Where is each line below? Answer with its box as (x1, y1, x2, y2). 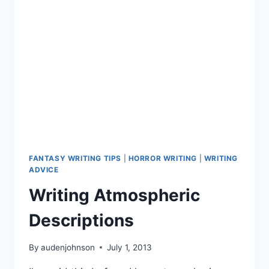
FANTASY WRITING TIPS (29, 154, 121, 163)
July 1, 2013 (107, 242, 153, 252)
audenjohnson (41, 242, 95, 252)
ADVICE (29, 165, 59, 175)
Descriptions (29, 210, 134, 231)
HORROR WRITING (128, 154, 198, 163)
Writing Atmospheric (29, 184, 200, 205)
